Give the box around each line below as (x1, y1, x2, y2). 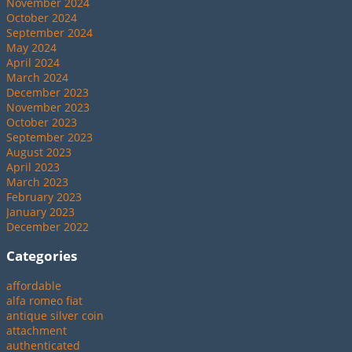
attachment (6, 323, 67, 339)
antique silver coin (6, 308, 104, 324)
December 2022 (6, 218, 89, 234)
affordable (6, 278, 61, 294)
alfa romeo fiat (6, 293, 82, 309)
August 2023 (6, 144, 71, 159)
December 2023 (6, 84, 89, 100)
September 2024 (6, 24, 93, 40)
